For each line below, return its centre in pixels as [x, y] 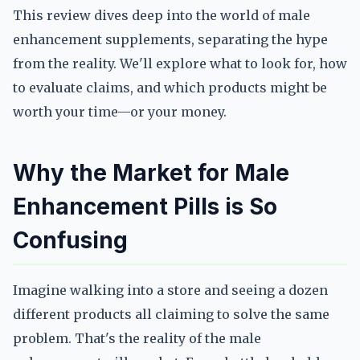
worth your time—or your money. [120, 112]
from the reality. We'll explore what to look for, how [180, 63]
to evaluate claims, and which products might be [170, 88]
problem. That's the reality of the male [137, 338]
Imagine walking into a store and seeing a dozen [170, 290]
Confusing [70, 240]
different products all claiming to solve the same [171, 314]
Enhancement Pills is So [145, 207]
